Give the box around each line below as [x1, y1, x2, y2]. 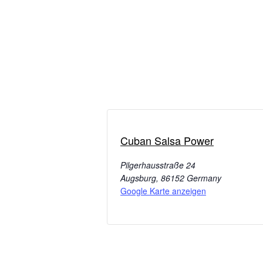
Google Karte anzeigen [120, 185, 206, 197]
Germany [187, 172, 221, 184]
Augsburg [120, 172, 156, 184]
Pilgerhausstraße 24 [120, 159, 195, 171]
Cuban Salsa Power [120, 133, 214, 149]
